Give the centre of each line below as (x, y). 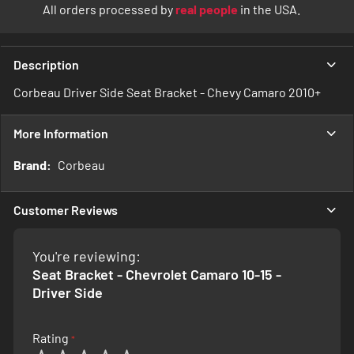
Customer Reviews (66, 209)
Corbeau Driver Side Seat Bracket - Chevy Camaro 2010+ (167, 92)
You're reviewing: (87, 256)
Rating (51, 337)
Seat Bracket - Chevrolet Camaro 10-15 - (157, 274)
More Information (61, 133)
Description (46, 64)
